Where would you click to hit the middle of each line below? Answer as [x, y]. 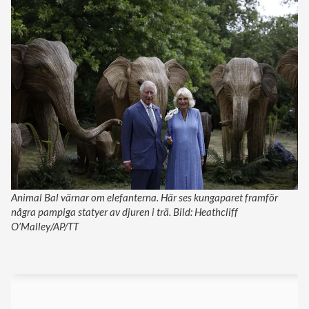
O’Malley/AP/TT [45, 226]
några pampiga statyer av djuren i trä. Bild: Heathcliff [124, 212]
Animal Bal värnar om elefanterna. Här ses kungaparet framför [144, 197]
